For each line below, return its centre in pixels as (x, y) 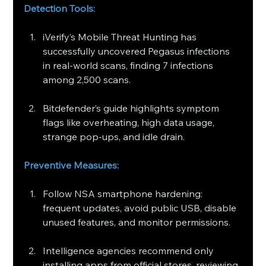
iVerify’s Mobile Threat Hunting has (121, 37)
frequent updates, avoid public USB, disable (141, 208)
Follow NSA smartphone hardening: (124, 193)
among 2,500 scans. (87, 79)
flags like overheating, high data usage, (130, 122)
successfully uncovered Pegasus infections (138, 51)
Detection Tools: (60, 8)
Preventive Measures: (72, 165)
